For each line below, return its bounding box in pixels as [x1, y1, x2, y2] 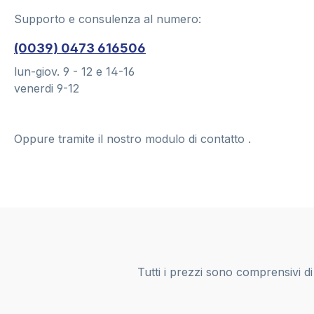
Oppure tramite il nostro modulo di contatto [14, 132, 248, 146]
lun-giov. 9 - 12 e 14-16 [14, 64, 135, 79]
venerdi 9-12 [14, 81, 79, 96]
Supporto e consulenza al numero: [14, 12, 201, 27]
